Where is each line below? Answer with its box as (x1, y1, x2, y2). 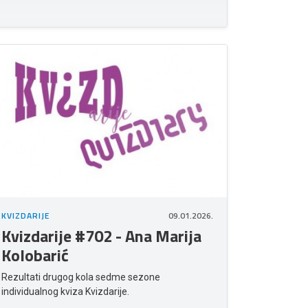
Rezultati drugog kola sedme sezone (1, 272, 160, 283)
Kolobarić (1, 243, 69, 268)
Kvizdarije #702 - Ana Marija (1, 223, 201, 249)
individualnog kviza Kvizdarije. (1, 286, 129, 298)
